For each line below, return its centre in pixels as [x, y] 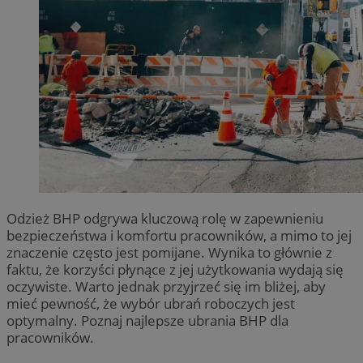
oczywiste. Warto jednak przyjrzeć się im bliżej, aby [166, 286]
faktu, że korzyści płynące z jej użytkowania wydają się [175, 269]
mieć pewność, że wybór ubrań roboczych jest [151, 303]
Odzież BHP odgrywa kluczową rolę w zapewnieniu [165, 218]
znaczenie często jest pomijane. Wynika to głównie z [169, 252]
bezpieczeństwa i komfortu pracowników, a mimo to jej [179, 235]
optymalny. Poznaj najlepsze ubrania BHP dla [147, 320]
